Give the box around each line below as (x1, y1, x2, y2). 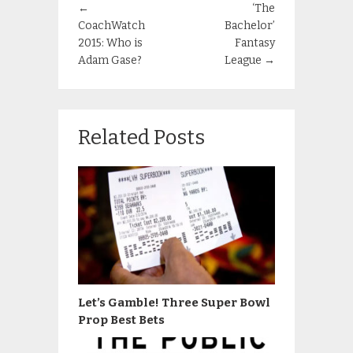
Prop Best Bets (78, 313, 165, 328)
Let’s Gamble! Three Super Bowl (78, 295, 270, 310)
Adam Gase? (78, 54, 142, 68)
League (225, 54, 264, 68)
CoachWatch (78, 19, 145, 33)
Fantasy (235, 36, 275, 50)
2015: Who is (78, 36, 143, 50)
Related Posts (78, 125, 205, 150)
